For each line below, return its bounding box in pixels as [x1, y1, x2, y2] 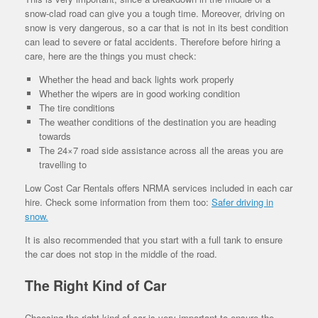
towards [38, 128, 71, 143]
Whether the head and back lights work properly [38, 72, 234, 86]
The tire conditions [38, 100, 115, 114]
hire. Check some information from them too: [25, 194, 212, 209]
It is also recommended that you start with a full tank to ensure [25, 232, 283, 246]
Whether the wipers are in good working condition [38, 86, 240, 100]
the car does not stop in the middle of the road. [25, 246, 217, 261]
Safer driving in [212, 194, 273, 209]
